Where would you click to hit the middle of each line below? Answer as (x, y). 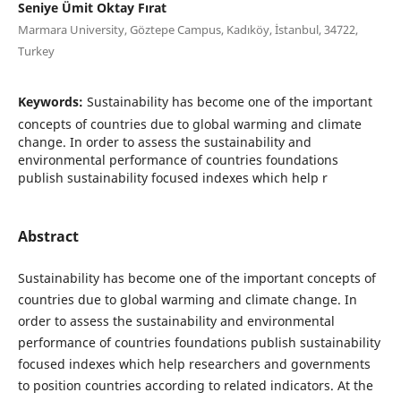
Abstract (48, 236)
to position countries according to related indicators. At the (195, 385)
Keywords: (52, 101)
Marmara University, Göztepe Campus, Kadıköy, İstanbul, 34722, (188, 29)
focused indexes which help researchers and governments (194, 363)
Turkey (36, 51)
